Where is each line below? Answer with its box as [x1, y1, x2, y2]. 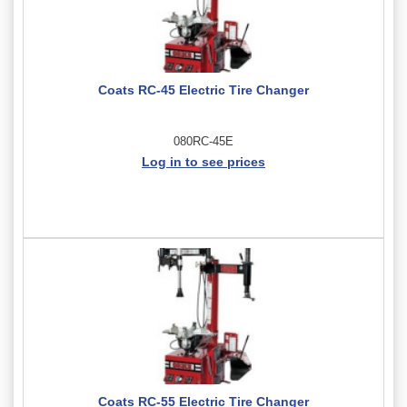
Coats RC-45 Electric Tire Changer [98, 82, 309, 97]
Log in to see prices [142, 154, 265, 169]
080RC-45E [174, 134, 233, 148]
